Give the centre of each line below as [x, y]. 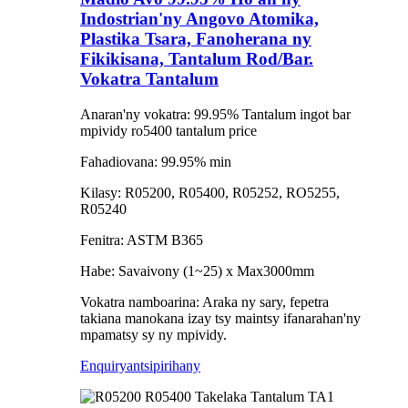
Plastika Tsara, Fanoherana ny [196, 38]
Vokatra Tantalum [149, 78]
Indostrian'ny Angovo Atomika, [199, 18]
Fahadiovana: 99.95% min [156, 161]
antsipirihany [163, 365]
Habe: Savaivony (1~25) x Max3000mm [197, 270]
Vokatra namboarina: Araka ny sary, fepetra [204, 301]
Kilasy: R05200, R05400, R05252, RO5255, [210, 192]
